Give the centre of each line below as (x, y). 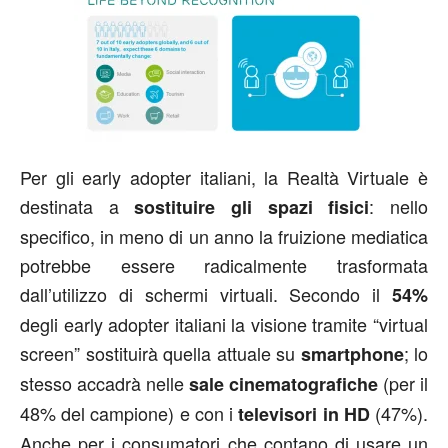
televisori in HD (304, 413)
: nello (399, 205)
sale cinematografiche (283, 383)
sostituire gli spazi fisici (252, 206)
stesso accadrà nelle (104, 382)
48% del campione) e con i (129, 412)
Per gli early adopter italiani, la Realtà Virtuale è (224, 176)
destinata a (77, 205)
